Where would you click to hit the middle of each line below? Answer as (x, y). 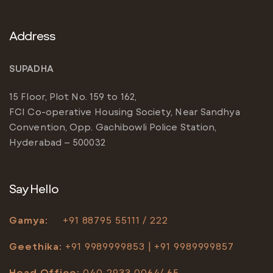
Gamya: (29, 220)
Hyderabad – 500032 (57, 142)
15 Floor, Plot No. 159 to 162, (73, 97)
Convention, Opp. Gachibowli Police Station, (113, 127)
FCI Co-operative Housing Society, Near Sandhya (125, 112)
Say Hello (34, 189)
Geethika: (36, 246)
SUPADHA (33, 68)
